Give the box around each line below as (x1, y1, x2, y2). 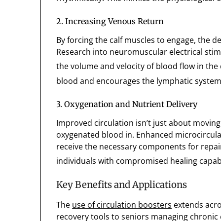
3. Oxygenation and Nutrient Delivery (56, 99, 198, 110)
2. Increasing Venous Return (56, 16, 164, 27)
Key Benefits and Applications (56, 179, 187, 191)
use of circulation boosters (72, 199, 172, 211)
